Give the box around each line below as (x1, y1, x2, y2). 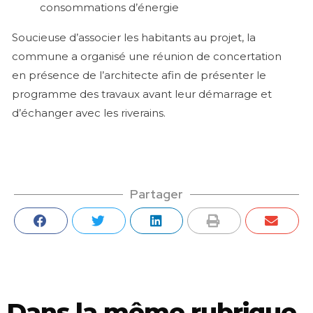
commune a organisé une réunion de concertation (12, 50, 282, 64)
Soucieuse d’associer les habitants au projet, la (12, 31, 256, 45)
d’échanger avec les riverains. (12, 106, 166, 120)
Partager (130, 186, 183, 203)
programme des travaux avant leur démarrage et (12, 87, 272, 101)
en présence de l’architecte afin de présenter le (12, 68, 266, 82)
